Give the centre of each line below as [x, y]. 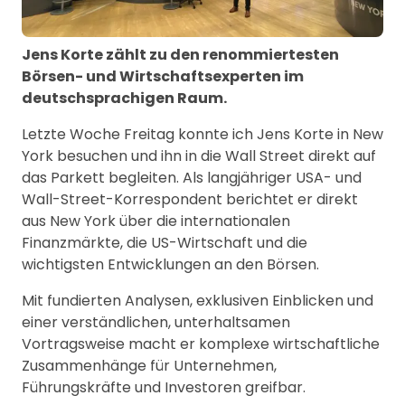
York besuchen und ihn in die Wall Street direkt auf [199, 155]
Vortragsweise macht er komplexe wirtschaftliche [201, 344]
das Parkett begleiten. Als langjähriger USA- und [192, 177]
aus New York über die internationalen [156, 221]
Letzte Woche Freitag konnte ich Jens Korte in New [202, 134]
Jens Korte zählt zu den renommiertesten [180, 54]
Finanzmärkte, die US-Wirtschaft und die [165, 242]
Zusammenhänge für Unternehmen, [149, 365]
